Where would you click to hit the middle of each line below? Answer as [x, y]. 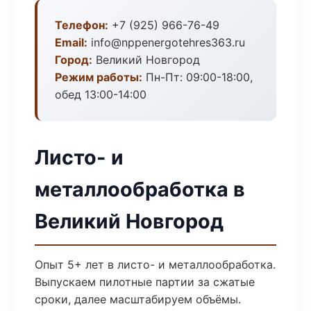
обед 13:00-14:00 [101, 94]
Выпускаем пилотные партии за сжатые [145, 282]
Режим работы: [99, 77]
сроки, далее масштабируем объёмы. [138, 299]
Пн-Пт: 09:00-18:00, [197, 77]
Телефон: [82, 25]
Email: [71, 42]
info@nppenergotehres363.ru [166, 42]
